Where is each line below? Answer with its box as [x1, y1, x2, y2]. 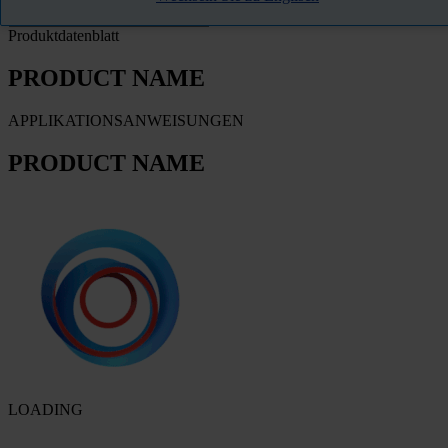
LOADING [8, 400, 83, 418]
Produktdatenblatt [8, 27, 119, 45]
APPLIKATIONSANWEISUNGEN [8, 112, 244, 130]
